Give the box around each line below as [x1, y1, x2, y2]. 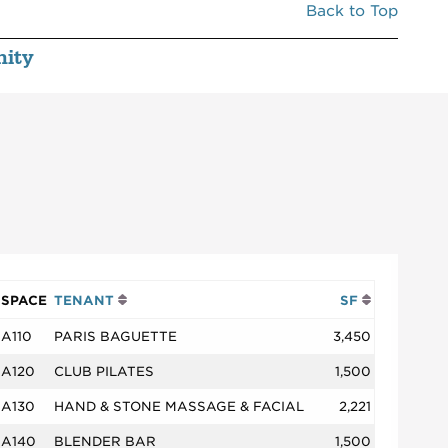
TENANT [54, 292, 118, 308]
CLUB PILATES [54, 364, 154, 380]
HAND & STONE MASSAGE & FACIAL [54, 399, 304, 415]
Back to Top [305, 2, 398, 21]
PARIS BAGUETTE [54, 329, 177, 345]
